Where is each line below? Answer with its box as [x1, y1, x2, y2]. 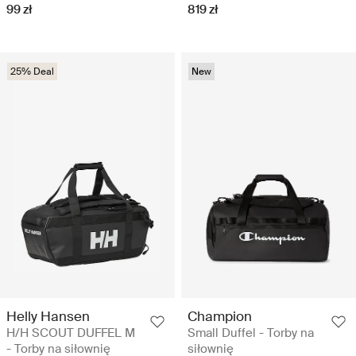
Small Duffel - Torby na [188, 325, 314, 342]
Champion [188, 308, 252, 326]
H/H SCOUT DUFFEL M [6, 325, 135, 342]
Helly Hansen [6, 308, 90, 326]
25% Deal [10, 65, 54, 79]
